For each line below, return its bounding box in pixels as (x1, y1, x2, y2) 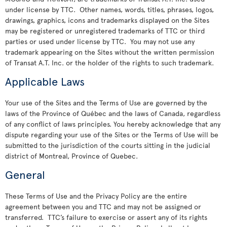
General (5, 167, 45, 182)
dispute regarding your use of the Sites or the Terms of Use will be (5, 130, 218, 139)
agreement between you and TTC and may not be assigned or (5, 202, 201, 211)
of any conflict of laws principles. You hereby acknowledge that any (5, 119, 220, 129)
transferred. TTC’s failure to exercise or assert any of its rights (5, 212, 207, 222)
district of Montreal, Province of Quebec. (5, 151, 140, 161)
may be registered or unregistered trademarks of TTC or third (5, 26, 205, 35)
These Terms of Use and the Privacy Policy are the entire (5, 191, 187, 201)
